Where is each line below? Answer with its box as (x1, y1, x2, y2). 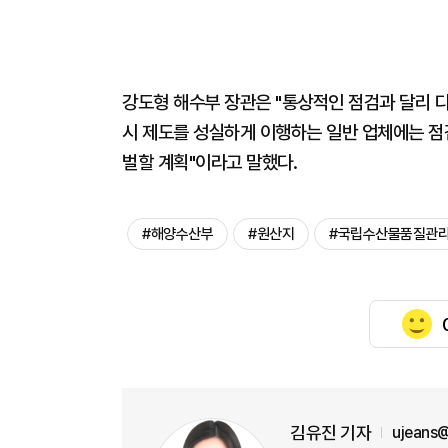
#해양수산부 (142, 225, 213, 243)
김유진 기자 (290, 422, 371, 443)
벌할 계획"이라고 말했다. (122, 151, 302, 174)
